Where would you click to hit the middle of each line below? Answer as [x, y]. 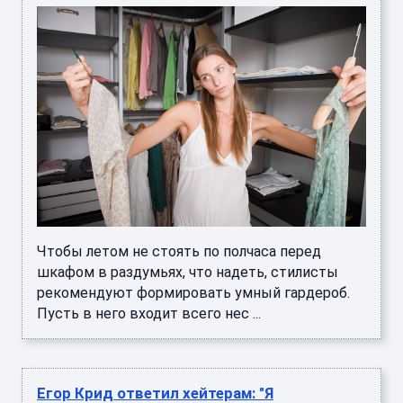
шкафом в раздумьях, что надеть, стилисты [188, 272]
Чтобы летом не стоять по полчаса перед [179, 251]
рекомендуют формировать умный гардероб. [193, 292]
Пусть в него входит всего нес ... [149, 313]
